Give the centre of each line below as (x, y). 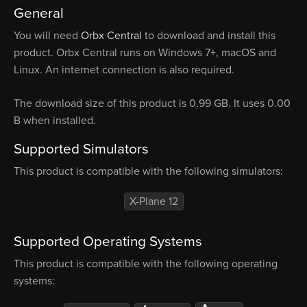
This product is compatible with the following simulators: (148, 172)
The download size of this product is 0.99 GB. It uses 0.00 (152, 104)
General (39, 14)
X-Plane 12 (153, 201)
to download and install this (209, 36)
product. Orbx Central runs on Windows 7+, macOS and (145, 53)
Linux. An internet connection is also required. (124, 70)
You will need (47, 36)
